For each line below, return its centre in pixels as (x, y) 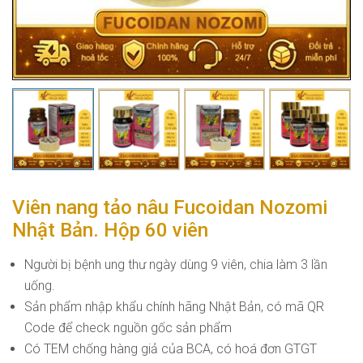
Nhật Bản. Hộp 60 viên (110, 230)
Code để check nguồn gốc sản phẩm (128, 327)
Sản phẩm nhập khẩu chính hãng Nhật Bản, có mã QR (174, 306)
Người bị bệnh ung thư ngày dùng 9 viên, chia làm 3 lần (176, 264)
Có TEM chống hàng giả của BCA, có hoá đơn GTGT (171, 348)
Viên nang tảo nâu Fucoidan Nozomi (170, 207)
